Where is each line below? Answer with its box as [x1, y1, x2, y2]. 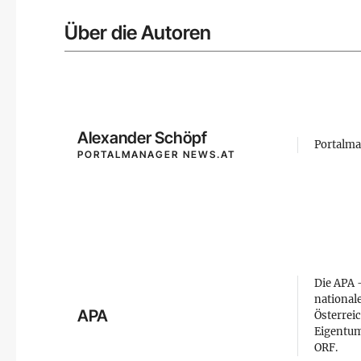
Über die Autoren [64, 21, 211, 44]
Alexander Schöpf [77, 128, 207, 147]
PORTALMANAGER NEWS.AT [77, 148, 235, 160]
